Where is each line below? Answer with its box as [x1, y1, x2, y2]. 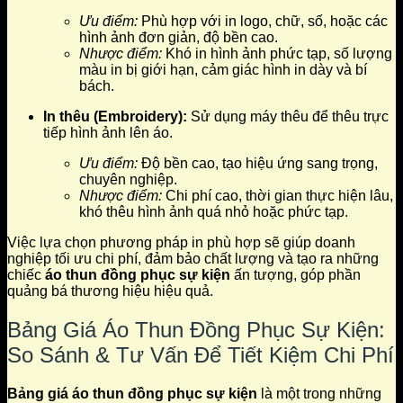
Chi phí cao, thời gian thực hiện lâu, [162, 187, 393, 203]
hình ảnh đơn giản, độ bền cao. [79, 29, 278, 45]
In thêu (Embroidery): [43, 108, 187, 124]
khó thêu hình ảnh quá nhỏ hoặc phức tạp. [79, 203, 348, 219]
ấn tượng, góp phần [230, 266, 361, 282]
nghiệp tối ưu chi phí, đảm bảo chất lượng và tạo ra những [7, 250, 379, 266]
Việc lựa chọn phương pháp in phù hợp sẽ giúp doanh [7, 234, 355, 250]
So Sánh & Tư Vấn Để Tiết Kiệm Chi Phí [7, 342, 394, 367]
